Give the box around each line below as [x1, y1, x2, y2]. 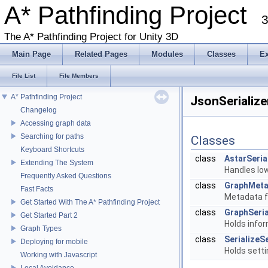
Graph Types [20, 224, 62, 233]
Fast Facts [20, 184, 53, 193]
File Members [59, 72, 99, 79]
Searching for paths [20, 132, 84, 141]
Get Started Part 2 [20, 211, 78, 220]
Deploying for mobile [20, 237, 88, 246]
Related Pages [75, 50, 127, 59]
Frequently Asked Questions [20, 171, 111, 180]
